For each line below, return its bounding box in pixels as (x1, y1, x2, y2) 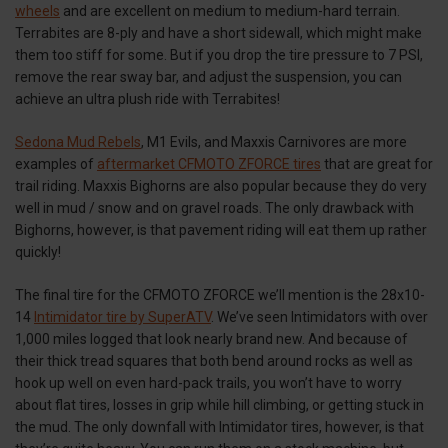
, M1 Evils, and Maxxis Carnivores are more (141, 133, 407, 150)
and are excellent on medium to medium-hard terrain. (60, 2, 400, 19)
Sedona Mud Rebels (15, 133, 141, 150)
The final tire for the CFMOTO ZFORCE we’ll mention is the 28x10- (15, 286, 425, 303)
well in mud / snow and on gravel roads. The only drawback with (15, 199, 414, 216)
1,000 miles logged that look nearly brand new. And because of (15, 330, 408, 347)
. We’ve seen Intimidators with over (211, 308, 428, 325)
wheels (15, 2, 60, 19)
